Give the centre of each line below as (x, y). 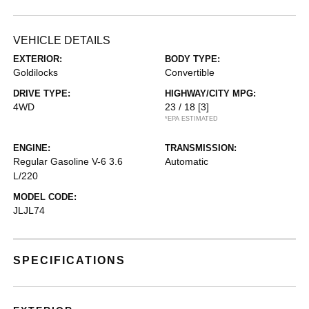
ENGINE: (32, 148)
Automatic (187, 161)
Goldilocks (36, 72)
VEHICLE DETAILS (62, 40)
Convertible (190, 72)
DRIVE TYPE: (42, 93)
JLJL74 (29, 210)
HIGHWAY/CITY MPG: (210, 93)
